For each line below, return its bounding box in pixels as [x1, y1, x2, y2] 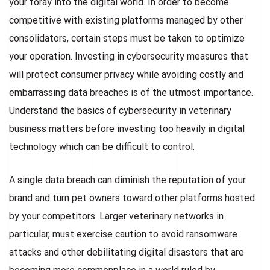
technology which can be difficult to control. [9, 140, 195, 152]
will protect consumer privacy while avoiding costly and [9, 68, 243, 80]
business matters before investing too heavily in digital [9, 122, 245, 134]
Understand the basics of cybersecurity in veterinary [9, 104, 231, 116]
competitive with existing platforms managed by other [9, 14, 243, 26]
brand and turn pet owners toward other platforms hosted [9, 192, 255, 204]
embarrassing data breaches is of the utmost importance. [9, 86, 253, 98]
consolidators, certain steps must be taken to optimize [9, 32, 245, 44]
